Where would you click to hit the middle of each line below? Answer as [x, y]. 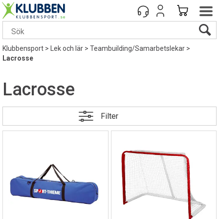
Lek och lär [67, 48]
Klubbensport [23, 48]
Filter [109, 116]
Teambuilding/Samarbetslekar [137, 48]
